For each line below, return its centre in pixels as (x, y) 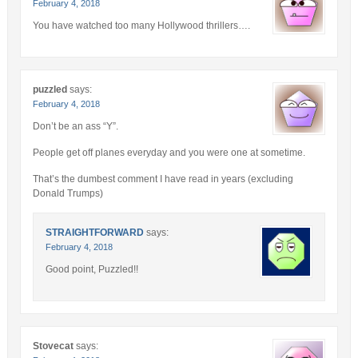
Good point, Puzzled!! (91, 269)
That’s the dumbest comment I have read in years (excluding (163, 179)
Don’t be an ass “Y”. (75, 126)
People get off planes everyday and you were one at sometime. (169, 152)
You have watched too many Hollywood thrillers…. (141, 25)
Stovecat (53, 346)
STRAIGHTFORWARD (94, 232)
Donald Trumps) (68, 193)
